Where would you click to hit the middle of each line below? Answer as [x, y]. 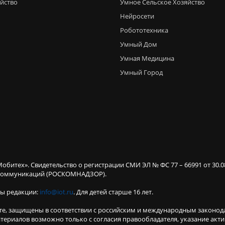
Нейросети [137, 16]
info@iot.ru [57, 192]
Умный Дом [139, 44]
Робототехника [144, 30]
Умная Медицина [147, 58]
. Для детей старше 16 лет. [113, 192]
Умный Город [141, 72]
